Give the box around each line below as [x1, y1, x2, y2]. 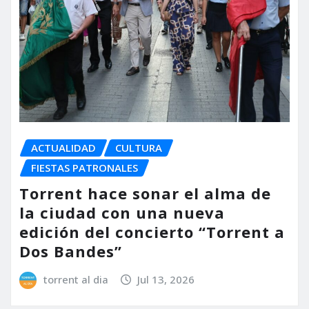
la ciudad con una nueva [19, 201, 225, 223]
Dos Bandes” [19, 240, 122, 261]
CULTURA [115, 141, 162, 155]
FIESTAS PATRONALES [31, 161, 138, 175]
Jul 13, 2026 [137, 272, 195, 286]
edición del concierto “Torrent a [19, 221, 285, 242]
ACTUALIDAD [31, 141, 96, 155]
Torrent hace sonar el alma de [19, 182, 271, 203]
